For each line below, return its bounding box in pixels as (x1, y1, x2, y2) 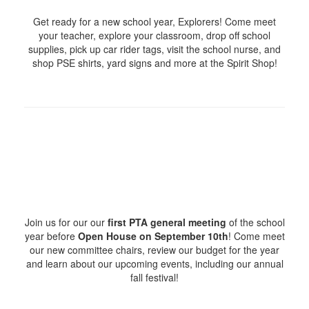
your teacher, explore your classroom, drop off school (39, 28, 270, 43)
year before (24, 229, 78, 243)
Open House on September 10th (77, 229, 228, 243)
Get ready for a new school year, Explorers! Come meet (33, 14, 276, 29)
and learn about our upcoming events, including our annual (26, 257, 283, 271)
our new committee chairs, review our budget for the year (30, 243, 279, 257)
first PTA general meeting (104, 215, 226, 230)
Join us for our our (24, 215, 105, 230)
